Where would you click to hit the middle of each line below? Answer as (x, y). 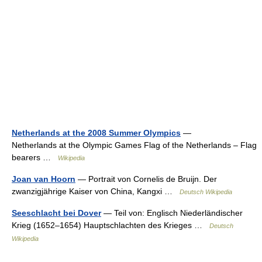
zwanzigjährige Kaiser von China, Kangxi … (96, 191)
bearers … (35, 157)
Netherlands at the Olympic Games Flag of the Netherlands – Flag (134, 145)
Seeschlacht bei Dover (56, 213)
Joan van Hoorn (44, 179)
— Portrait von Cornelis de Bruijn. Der (146, 179)
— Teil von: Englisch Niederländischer (172, 213)
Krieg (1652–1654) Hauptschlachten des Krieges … (111, 225)
